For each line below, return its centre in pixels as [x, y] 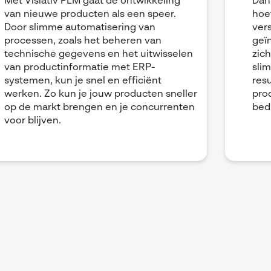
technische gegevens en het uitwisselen [99, 55]
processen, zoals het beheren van [83, 41]
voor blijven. [33, 121]
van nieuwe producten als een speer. [90, 15]
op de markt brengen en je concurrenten [100, 108]
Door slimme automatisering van [80, 28]
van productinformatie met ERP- [80, 68]
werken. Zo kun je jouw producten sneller [101, 95]
